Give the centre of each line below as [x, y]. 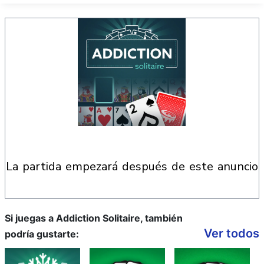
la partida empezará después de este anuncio [135, 166]
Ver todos [232, 233]
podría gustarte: [42, 234]
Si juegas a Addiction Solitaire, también [94, 218]
